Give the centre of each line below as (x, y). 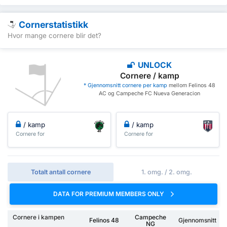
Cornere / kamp (149, 75)
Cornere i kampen (39, 217)
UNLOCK (154, 65)
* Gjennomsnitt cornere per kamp (126, 85)
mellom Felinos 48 (192, 85)
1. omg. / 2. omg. (166, 172)
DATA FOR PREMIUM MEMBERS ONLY (109, 194)
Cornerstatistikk (53, 24)
